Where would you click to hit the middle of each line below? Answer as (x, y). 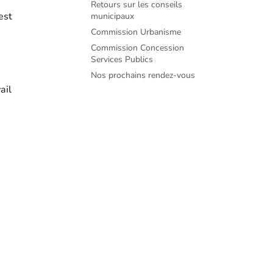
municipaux (113, 16)
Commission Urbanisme (136, 32)
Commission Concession (138, 48)
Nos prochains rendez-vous (143, 76)
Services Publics (122, 60)
